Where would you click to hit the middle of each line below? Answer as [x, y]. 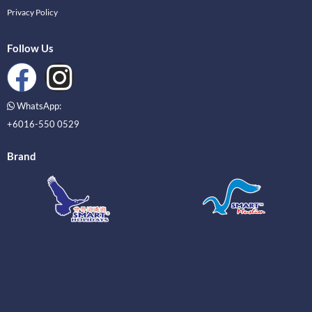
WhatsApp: [38, 106]
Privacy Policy [32, 12]
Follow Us [30, 48]
